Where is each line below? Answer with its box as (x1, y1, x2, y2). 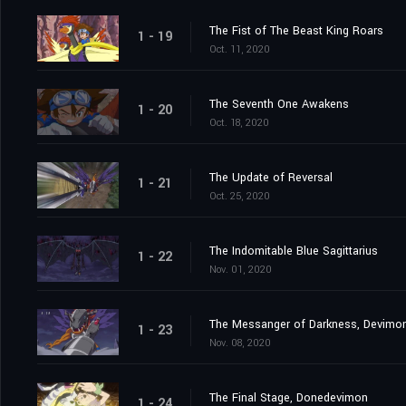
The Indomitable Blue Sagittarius (209, 242, 378, 259)
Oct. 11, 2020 (209, 42, 270, 56)
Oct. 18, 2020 (209, 115, 269, 130)
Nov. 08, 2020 (209, 335, 271, 350)
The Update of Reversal (209, 169, 333, 186)
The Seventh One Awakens (209, 95, 349, 112)
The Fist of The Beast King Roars (209, 22, 383, 39)
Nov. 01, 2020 (209, 262, 272, 276)
